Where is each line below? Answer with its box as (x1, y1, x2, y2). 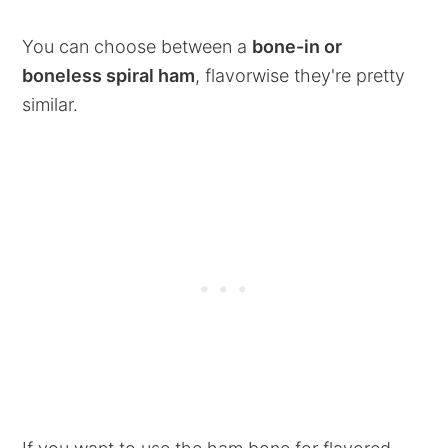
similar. (22, 94, 79, 115)
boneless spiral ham (22, 65, 196, 86)
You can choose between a (22, 36, 253, 57)
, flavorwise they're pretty (195, 65, 406, 86)
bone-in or (252, 36, 343, 57)
